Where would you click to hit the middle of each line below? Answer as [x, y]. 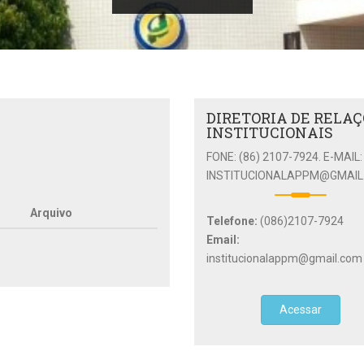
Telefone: [233, 221]
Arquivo [51, 213]
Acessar [301, 310]
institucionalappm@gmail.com [284, 259]
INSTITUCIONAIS [270, 133]
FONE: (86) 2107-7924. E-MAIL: [284, 157]
